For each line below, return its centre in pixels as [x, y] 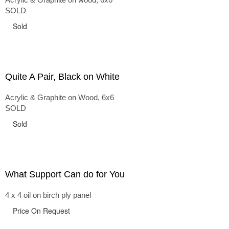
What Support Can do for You [65, 174]
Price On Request [41, 211]
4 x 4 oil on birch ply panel [48, 195]
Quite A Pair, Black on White [62, 77]
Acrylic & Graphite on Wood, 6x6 [60, 97]
